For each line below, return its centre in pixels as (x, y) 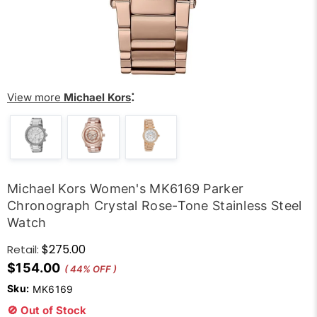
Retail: (23, 249)
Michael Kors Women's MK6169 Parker (126, 189)
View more (35, 97)
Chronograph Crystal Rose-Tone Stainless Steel (155, 206)
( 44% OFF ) (90, 269)
